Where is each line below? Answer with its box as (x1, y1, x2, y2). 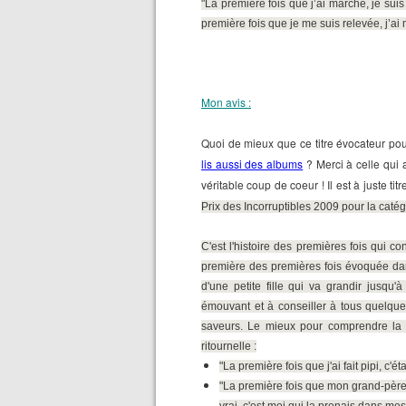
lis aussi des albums (201, 156, 304, 171)
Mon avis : (201, 94, 251, 110)
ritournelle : (201, 340, 256, 353)
